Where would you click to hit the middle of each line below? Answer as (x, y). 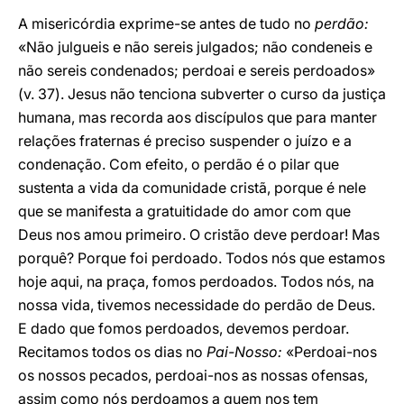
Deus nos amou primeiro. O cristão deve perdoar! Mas (199, 234)
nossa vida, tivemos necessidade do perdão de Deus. (197, 305)
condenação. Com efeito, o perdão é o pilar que (179, 164)
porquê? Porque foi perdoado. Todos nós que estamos (202, 258)
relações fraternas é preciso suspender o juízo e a (185, 141)
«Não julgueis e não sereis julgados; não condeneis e (195, 47)
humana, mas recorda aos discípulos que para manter (197, 117)
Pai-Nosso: (246, 352)
